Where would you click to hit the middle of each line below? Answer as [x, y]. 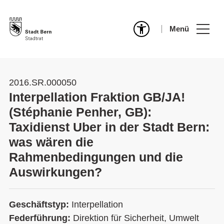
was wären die [51, 142]
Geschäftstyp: [40, 204]
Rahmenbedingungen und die [96, 157]
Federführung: [41, 218]
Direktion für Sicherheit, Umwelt [136, 218]
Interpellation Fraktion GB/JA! [97, 97]
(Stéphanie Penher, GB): [80, 112]
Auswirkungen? [55, 172]
